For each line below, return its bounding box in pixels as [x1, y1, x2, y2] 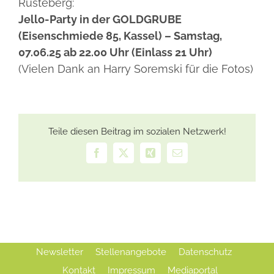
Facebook [95, 152, 134, 162]
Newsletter [36, 246, 83, 257]
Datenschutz [179, 246, 232, 257]
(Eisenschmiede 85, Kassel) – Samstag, [18, 29, 222, 43]
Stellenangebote [95, 246, 166, 257]
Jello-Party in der [18, 13, 113, 26]
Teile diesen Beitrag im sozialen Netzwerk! [48, 126, 226, 138]
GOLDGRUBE [113, 13, 182, 26]
